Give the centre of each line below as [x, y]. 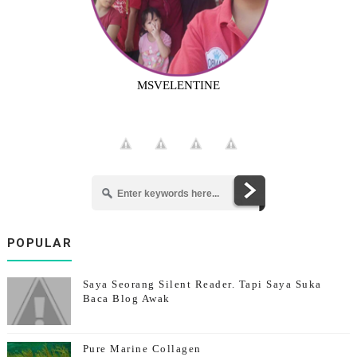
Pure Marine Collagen [142, 349]
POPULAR [39, 243]
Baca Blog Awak [126, 299]
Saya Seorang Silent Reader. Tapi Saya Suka [202, 284]
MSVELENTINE [178, 86]
